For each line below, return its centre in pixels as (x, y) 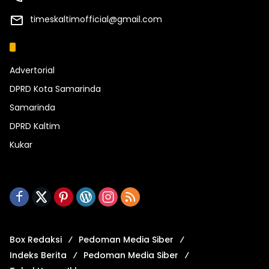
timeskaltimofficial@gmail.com (96, 20)
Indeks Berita (38, 255)
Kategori (45, 47)
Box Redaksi (36, 240)
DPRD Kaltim (35, 126)
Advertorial (32, 71)
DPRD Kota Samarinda (55, 89)
